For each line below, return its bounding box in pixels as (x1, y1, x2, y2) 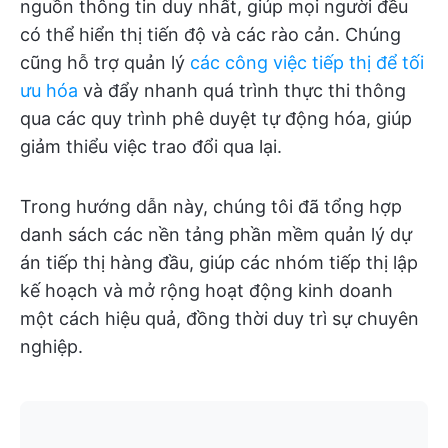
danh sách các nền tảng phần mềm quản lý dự (20, 224, 412, 245)
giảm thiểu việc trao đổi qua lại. (20, 136, 282, 157)
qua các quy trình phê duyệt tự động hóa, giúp (20, 108, 412, 129)
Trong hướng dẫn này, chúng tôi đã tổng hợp (20, 196, 402, 217)
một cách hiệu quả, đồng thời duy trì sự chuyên (20, 308, 419, 329)
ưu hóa (20, 80, 78, 101)
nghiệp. (20, 336, 83, 357)
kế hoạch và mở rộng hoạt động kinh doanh (20, 280, 393, 301)
